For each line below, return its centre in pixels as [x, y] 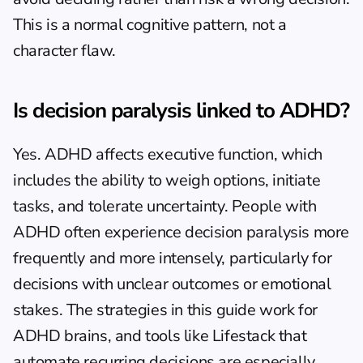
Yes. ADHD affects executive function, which [168, 154]
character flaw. [64, 51]
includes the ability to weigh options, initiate [167, 180]
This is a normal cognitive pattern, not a [150, 25]
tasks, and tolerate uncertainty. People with [165, 206]
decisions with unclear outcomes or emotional [172, 284]
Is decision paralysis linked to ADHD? [181, 111]
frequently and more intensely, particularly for [173, 258]
